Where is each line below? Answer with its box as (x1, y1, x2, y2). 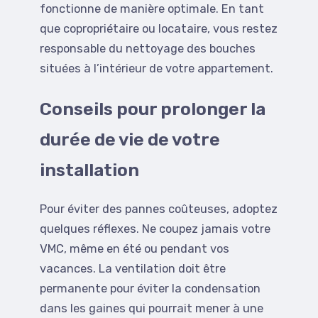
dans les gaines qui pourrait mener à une (40, 301, 263, 315)
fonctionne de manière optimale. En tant (40, 2, 264, 16)
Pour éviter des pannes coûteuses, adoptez (40, 202, 278, 216)
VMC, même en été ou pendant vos (40, 241, 229, 256)
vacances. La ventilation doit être (40, 261, 226, 275)
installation (40, 159, 139, 180)
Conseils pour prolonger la (40, 98, 265, 119)
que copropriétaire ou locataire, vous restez (40, 22, 278, 36)
